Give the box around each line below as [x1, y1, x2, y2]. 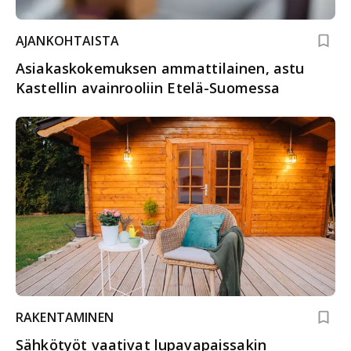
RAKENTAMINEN [16, 309, 114, 327]
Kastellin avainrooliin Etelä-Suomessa [16, 78, 280, 97]
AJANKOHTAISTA [16, 31, 119, 49]
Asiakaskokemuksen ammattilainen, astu [16, 58, 305, 78]
